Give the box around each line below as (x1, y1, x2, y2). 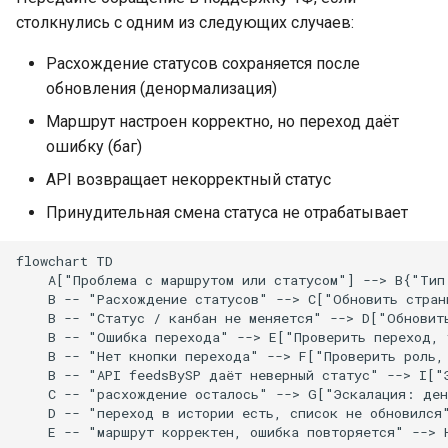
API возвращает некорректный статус (46, 170, 331, 189)
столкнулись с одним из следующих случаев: (16, 13, 354, 32)
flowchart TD (16, 251, 113, 270)
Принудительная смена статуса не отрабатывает (46, 203, 408, 222)
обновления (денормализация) (46, 79, 277, 98)
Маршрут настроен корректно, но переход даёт (46, 112, 399, 131)
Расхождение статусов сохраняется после (46, 54, 360, 73)
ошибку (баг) (46, 137, 142, 156)
